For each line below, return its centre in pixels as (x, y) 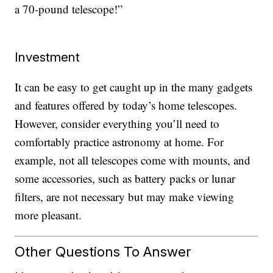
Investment (48, 57)
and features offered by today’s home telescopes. (126, 105)
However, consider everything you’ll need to (117, 123)
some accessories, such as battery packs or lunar (125, 178)
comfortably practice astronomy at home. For (119, 141)
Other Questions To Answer (103, 252)
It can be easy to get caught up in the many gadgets (134, 87)
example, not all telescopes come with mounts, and (133, 160)
